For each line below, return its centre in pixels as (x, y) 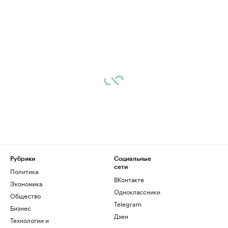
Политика (24, 171)
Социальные (133, 159)
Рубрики (23, 159)
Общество (25, 195)
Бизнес (21, 207)
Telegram (128, 203)
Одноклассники (137, 191)
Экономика (26, 183)
